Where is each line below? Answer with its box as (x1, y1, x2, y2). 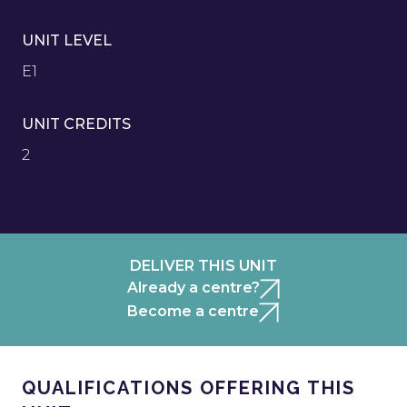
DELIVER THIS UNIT (130, 257, 277, 274)
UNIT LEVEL (22, 32, 112, 49)
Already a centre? (126, 279, 260, 296)
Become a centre (126, 303, 259, 320)
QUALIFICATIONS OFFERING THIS (22, 377, 355, 399)
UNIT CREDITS (22, 115, 131, 133)
